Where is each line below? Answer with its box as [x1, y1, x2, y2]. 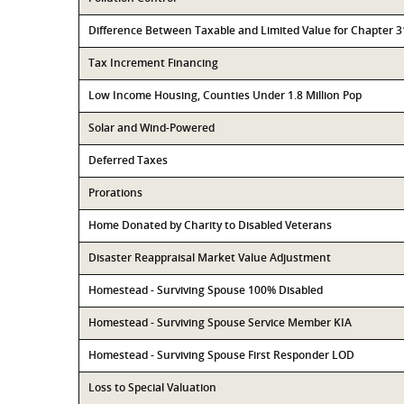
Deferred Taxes [88, 152, 168, 168]
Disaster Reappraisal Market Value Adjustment [88, 250, 331, 265]
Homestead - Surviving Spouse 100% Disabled [88, 282, 323, 298]
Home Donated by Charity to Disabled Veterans [88, 217, 332, 233]
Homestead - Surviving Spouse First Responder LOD [88, 347, 354, 363]
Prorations [88, 185, 142, 200]
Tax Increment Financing [88, 55, 218, 70]
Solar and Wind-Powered [88, 120, 215, 135]
